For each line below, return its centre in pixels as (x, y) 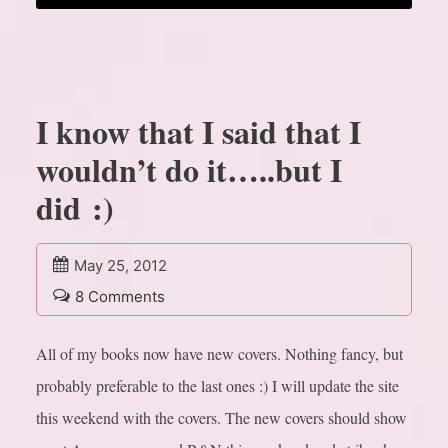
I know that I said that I (198, 132)
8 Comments (120, 297)
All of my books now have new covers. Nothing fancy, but (219, 354)
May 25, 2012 (120, 266)
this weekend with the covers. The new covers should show (221, 418)
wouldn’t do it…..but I (189, 170)
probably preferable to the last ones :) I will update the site (217, 386)
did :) (75, 208)
